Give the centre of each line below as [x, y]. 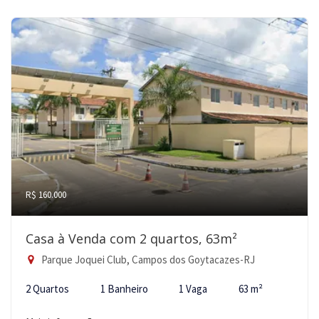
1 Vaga [193, 289]
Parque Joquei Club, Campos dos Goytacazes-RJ [147, 260]
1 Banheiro [124, 289]
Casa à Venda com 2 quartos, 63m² [131, 239]
